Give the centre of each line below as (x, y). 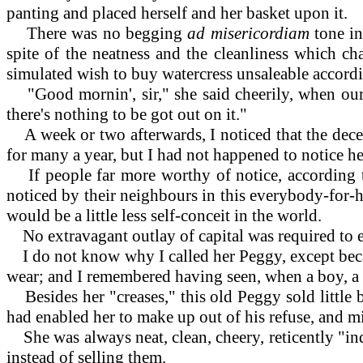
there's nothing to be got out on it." (127, 114)
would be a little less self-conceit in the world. (166, 215)
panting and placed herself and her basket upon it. (177, 13)
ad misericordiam (251, 33)
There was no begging (97, 33)
